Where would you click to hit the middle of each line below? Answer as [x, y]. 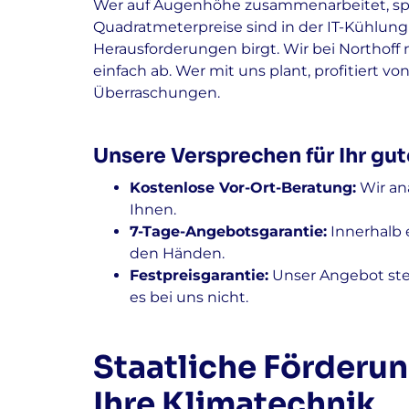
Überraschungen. [157, 93]
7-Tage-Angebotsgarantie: [228, 231]
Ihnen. [153, 210]
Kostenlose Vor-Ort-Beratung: [243, 188]
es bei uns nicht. [189, 297]
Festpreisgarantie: [199, 275]
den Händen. [177, 253]
